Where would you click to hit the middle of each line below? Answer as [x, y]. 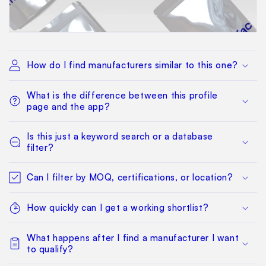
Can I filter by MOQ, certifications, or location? [130, 178]
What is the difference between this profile [122, 96]
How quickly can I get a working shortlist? [118, 208]
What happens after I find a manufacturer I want [133, 238]
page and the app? [69, 107]
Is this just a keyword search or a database [120, 137]
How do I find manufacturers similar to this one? [132, 65]
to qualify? [50, 249]
